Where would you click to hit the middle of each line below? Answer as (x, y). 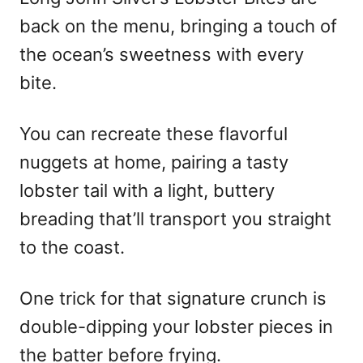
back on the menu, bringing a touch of (178, 26)
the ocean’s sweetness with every (162, 54)
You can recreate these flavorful (154, 133)
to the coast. (72, 247)
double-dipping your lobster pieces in (176, 326)
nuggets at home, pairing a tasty (154, 162)
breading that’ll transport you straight (175, 218)
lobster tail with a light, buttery (147, 190)
